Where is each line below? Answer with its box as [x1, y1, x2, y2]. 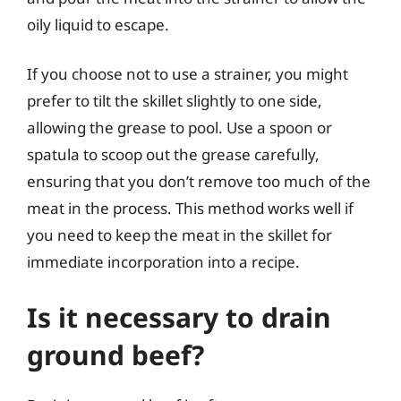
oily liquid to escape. [27, 13, 169, 35]
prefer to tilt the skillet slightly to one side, [27, 90, 322, 111]
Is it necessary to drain [27, 298, 331, 336]
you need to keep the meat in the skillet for [27, 225, 332, 245]
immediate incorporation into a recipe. [27, 252, 300, 272]
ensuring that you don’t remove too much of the [27, 171, 371, 192]
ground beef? [27, 336, 204, 373]
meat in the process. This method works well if [27, 198, 354, 218]
